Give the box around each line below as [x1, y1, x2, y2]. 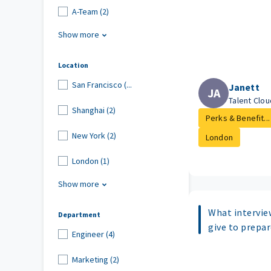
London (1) [71, 155, 109, 166]
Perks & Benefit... [206, 113, 270, 124]
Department [58, 210, 100, 220]
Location [58, 60, 88, 70]
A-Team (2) [71, 5, 109, 17]
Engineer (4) [71, 228, 115, 240]
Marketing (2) [71, 253, 119, 265]
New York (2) [71, 129, 116, 141]
